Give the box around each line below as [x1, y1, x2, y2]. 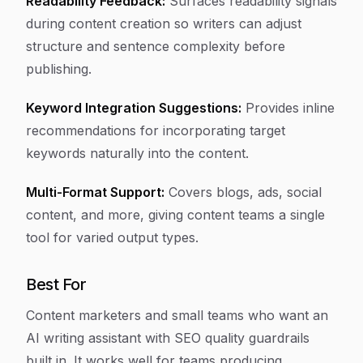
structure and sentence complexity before [26, 38, 285, 54]
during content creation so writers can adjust [26, 15, 301, 32]
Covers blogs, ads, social [164, 184, 322, 200]
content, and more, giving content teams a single [26, 207, 325, 223]
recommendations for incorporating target [26, 122, 285, 139]
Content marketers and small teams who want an [26, 307, 328, 323]
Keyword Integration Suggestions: [26, 100, 241, 116]
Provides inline [241, 100, 335, 116]
